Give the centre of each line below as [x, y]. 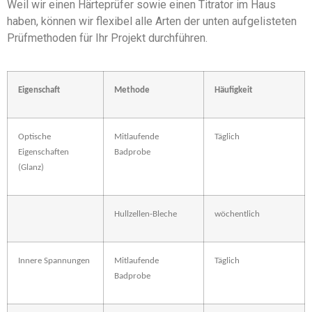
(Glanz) [31, 167]
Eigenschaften [44, 152]
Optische [34, 136]
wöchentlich [237, 214]
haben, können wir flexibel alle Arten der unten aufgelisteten [152, 22]
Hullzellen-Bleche [146, 214]
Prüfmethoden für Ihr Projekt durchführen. [107, 38]
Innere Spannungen [54, 260]
